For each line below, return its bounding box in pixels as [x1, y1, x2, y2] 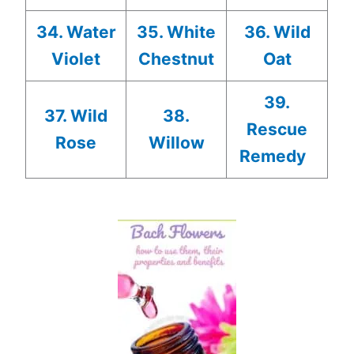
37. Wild [44, 105, 108, 126]
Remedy [239, 145, 307, 166]
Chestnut [138, 48, 215, 69]
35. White [137, 21, 217, 42]
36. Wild [243, 21, 311, 42]
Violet [51, 48, 101, 69]
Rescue [247, 119, 308, 139]
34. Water [36, 21, 116, 42]
